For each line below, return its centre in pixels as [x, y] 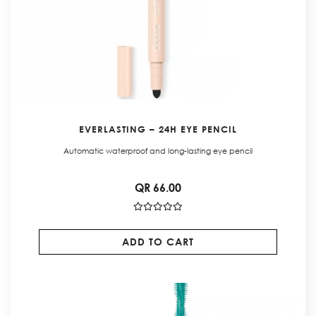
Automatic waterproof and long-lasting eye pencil [158, 151]
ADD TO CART [158, 241]
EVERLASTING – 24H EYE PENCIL [158, 129]
